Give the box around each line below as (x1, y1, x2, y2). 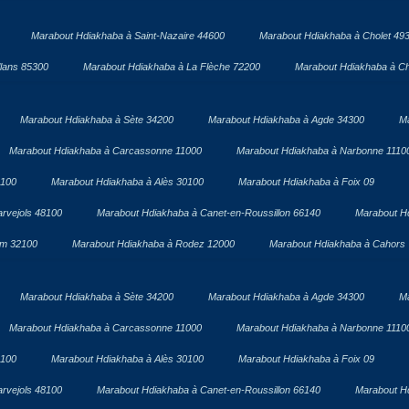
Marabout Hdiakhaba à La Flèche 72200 (82, 60, 260, 72)
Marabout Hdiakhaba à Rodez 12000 (71, 237, 235, 249)
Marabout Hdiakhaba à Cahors (268, 237, 405, 249)
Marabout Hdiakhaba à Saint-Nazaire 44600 (30, 29, 225, 41)
